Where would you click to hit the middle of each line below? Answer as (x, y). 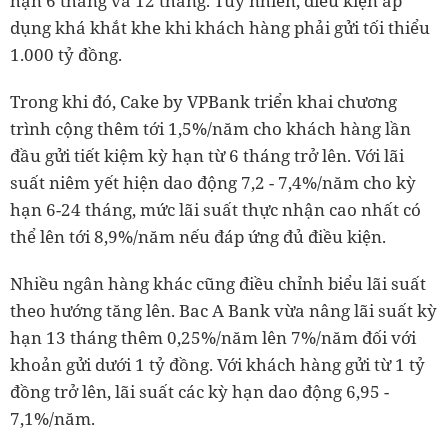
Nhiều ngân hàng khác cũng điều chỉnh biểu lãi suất (218, 283)
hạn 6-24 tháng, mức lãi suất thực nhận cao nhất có (215, 209)
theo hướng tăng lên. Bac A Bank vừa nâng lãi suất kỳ (223, 310)
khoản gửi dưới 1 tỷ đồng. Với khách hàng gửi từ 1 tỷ (217, 364)
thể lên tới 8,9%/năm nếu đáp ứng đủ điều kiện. (198, 236)
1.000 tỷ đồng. (66, 54)
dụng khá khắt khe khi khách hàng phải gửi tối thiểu (220, 27)
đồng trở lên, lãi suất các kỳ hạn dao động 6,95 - (199, 391)
